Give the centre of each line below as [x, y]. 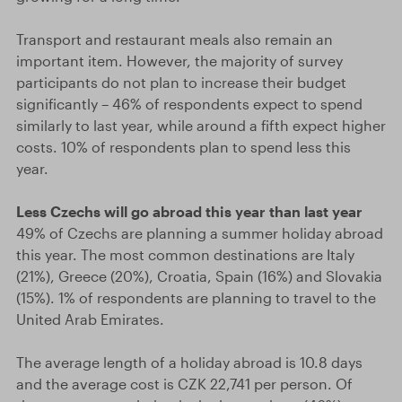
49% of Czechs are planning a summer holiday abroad [200, 233]
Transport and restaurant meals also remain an [175, 39]
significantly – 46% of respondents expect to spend [189, 104]
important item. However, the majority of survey [179, 61]
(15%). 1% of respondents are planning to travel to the [196, 297]
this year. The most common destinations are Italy [185, 254]
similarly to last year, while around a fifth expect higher [201, 125]
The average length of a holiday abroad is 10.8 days [189, 362]
